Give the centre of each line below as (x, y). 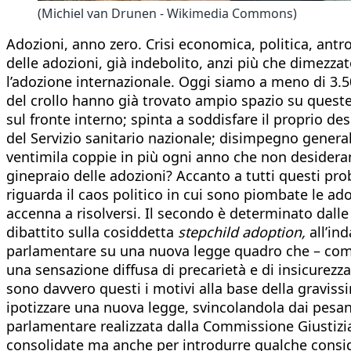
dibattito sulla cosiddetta (92, 232)
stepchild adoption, (242, 232)
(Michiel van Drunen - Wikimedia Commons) (167, 13)
